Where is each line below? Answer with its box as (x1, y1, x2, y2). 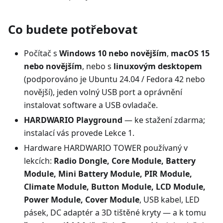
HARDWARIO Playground (24, 114, 122, 125)
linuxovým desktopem (113, 61, 202, 72)
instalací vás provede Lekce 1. (24, 127, 134, 138)
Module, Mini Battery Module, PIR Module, (24, 168, 192, 179)
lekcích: (24, 155, 54, 166)
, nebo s (82, 61, 113, 72)
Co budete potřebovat (8, 21, 137, 37)
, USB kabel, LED (139, 194, 200, 205)
